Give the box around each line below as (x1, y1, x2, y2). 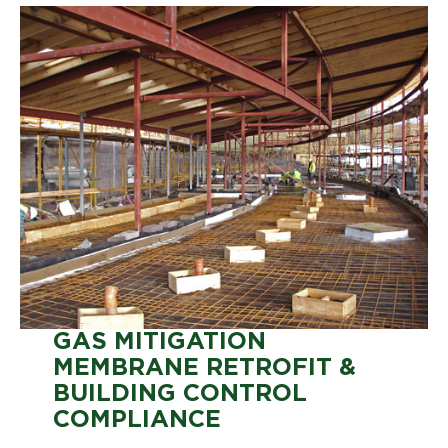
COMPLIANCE (52, 407, 221, 432)
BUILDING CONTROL (52, 381, 307, 406)
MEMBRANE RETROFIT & (52, 355, 356, 380)
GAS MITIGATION (52, 329, 266, 354)
